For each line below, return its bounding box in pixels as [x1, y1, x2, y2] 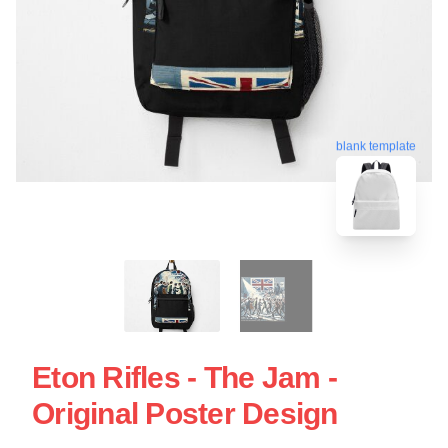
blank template [336, 136, 416, 151]
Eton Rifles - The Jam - [32, 360, 337, 394]
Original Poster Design [32, 396, 338, 430]
